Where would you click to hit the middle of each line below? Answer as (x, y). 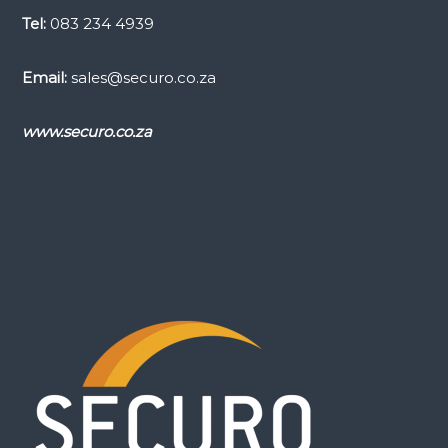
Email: (44, 77)
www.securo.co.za (86, 131)
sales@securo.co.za (141, 77)
